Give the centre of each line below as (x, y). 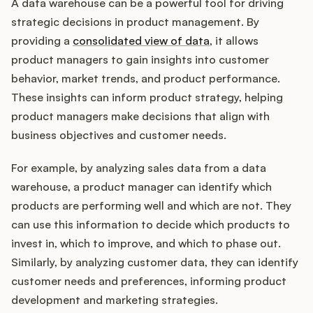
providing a (42, 41)
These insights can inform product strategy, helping (147, 97)
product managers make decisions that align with (140, 116)
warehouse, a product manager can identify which (141, 187)
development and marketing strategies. (115, 300)
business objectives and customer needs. (119, 135)
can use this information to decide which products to (151, 225)
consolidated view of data (141, 41)
